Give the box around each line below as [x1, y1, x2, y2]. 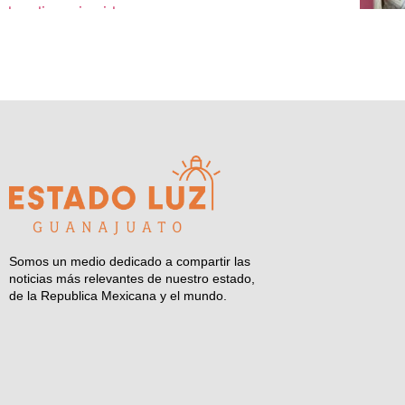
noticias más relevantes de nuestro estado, [9, 270, 255, 286]
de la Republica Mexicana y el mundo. [9, 287, 227, 303]
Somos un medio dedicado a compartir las [9, 253, 250, 268]
